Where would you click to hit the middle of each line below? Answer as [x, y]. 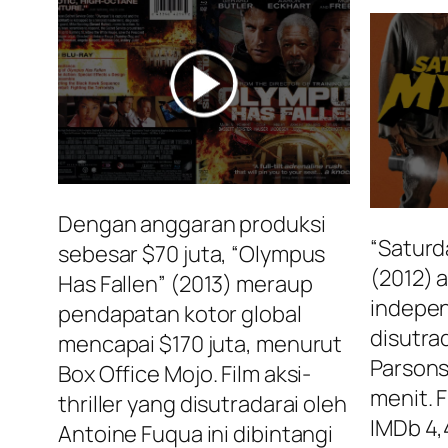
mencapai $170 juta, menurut [200, 344]
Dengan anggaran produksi [192, 224]
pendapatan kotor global [180, 314]
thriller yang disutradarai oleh [202, 404]
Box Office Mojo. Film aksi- [185, 374]
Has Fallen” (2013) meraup [185, 284]
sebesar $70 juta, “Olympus [192, 254]
